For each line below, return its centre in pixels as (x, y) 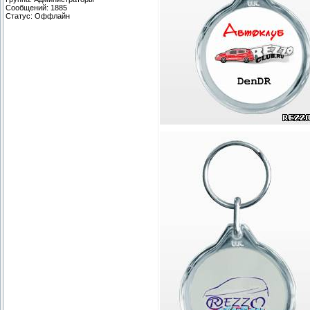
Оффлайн (52, 16)
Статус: (20, 16)
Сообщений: (28, 7)
